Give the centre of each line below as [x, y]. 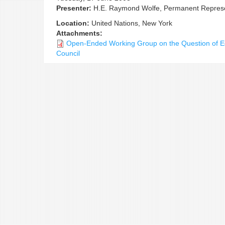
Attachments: [80, 33]
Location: [74, 23]
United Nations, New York [132, 23]
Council [68, 53]
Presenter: [75, 8]
